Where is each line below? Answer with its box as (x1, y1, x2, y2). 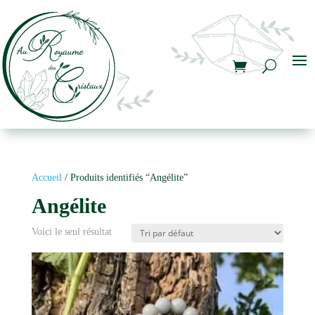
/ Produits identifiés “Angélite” (61, 172, 188, 183)
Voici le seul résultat (31, 226, 112, 237)
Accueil (31, 172, 62, 183)
